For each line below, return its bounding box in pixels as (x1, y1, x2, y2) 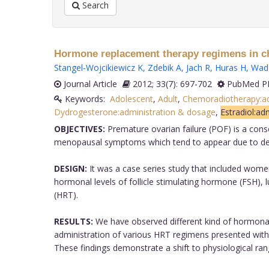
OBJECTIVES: (53, 122, 105, 134)
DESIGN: (53, 162, 87, 174)
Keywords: (62, 92, 110, 104)
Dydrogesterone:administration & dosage (53, 106, 216, 118)
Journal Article (61, 77, 117, 89)
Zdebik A (147, 61, 181, 73)
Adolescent (109, 92, 153, 104)
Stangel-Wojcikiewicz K (53, 61, 143, 73)
